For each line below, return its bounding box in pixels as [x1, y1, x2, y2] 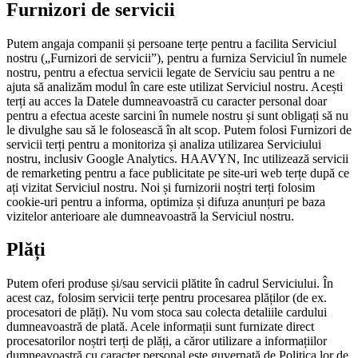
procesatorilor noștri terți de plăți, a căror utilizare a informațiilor [6, 334, 327, 348]
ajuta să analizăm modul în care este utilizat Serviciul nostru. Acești [6, 79, 343, 93]
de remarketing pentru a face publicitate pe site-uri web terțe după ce [6, 165, 349, 180]
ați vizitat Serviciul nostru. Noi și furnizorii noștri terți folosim [6, 180, 315, 194]
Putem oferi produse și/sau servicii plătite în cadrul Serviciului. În [6, 276, 333, 291]
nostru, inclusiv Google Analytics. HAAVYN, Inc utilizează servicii [6, 151, 348, 165]
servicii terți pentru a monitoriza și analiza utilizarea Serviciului [6, 137, 321, 151]
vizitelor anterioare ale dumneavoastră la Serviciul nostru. [6, 209, 294, 223]
